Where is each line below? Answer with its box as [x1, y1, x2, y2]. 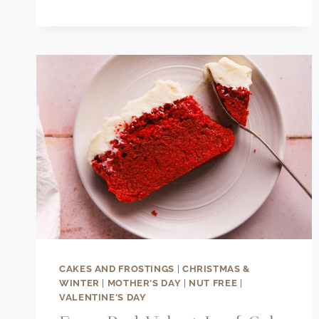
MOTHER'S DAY [107, 277, 182, 288]
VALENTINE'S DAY [59, 291, 147, 303]
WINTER [59, 277, 100, 288]
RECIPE [119, 6, 157, 19]
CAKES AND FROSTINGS [59, 263, 174, 274]
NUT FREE [189, 277, 238, 288]
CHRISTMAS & [182, 263, 250, 274]
